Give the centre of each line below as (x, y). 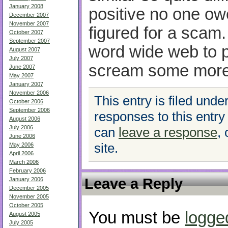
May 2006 (21, 145)
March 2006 (24, 162)
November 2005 (29, 196)
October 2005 (26, 205)
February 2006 (27, 170)
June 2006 (22, 136)
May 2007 (21, 75)
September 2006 (30, 110)
